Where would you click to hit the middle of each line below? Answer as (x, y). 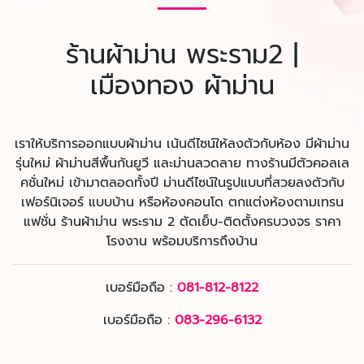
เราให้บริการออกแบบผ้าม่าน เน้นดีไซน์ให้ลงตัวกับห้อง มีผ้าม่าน (182, 144)
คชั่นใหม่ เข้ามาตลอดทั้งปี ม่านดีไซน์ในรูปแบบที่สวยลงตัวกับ (182, 183)
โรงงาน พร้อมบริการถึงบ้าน (182, 241)
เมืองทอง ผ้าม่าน (182, 86)
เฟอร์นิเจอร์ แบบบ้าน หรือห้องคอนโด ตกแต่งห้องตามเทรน (182, 202)
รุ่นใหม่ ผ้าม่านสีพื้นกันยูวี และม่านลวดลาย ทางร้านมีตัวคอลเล (182, 163)
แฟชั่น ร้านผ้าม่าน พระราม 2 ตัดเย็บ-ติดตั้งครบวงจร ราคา (182, 222)
